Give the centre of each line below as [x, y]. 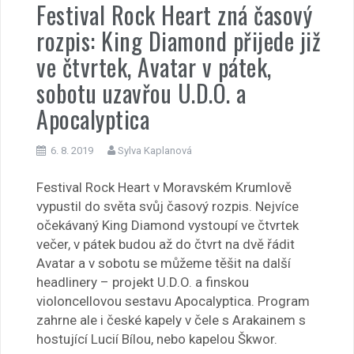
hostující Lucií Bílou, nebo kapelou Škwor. [157, 339]
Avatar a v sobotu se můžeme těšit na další [164, 264]
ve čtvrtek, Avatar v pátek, [154, 66]
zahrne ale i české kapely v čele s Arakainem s [171, 320]
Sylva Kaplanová [155, 150]
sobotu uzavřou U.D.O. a [141, 92]
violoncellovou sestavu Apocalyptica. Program [173, 301]
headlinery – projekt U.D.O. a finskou [143, 282]
